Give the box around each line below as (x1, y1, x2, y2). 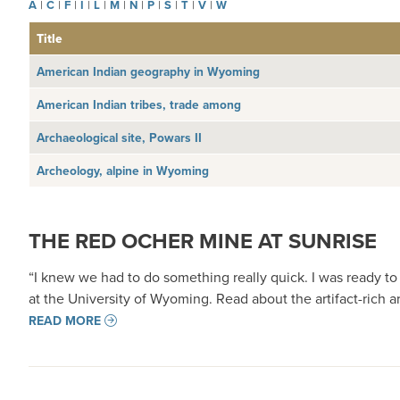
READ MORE (29, 312, 101, 330)
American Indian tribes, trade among (37, 96, 241, 114)
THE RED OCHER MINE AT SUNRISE (29, 225, 377, 257)
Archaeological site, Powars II (37, 129, 202, 147)
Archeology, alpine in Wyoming (37, 162, 209, 180)
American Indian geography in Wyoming (37, 62, 260, 81)
